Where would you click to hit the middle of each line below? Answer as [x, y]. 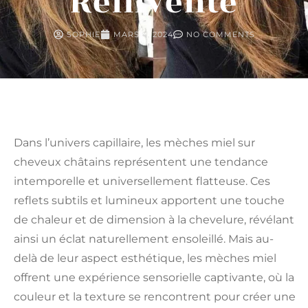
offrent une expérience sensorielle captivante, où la [154, 278]
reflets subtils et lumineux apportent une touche [149, 201]
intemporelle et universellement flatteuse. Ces [142, 181]
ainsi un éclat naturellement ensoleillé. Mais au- [144, 239]
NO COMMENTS [220, 35]
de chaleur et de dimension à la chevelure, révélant [154, 220]
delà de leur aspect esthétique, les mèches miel [145, 258]
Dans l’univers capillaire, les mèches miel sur [134, 143]
